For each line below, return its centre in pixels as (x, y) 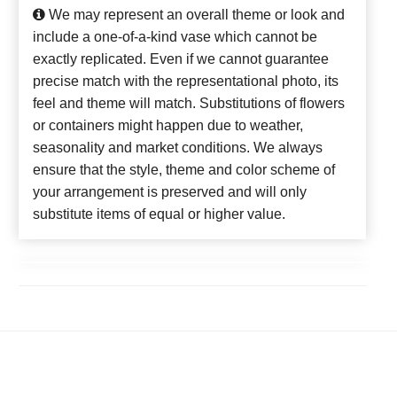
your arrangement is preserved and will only (170, 192)
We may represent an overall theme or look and (195, 15)
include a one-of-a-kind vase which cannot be (175, 37)
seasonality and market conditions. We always (178, 148)
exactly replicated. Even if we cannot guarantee (181, 59)
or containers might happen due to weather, (168, 126)
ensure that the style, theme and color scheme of (184, 170)
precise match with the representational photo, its (186, 82)
